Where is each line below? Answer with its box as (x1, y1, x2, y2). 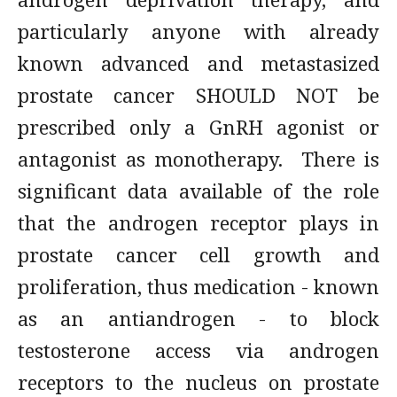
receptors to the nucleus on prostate (18, 369, 379, 395)
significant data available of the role (18, 177, 379, 204)
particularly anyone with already (18, 18, 379, 44)
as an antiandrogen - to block (18, 305, 379, 331)
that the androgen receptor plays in (18, 209, 379, 236)
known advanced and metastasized (18, 50, 379, 76)
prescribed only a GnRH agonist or (18, 113, 379, 140)
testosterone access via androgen (18, 337, 379, 363)
